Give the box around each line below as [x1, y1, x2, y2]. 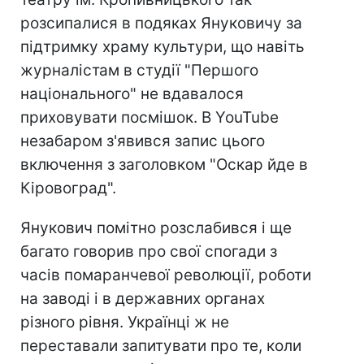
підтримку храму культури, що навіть [20, 37, 305, 57]
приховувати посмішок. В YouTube [20, 108, 279, 128]
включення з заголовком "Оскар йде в [20, 155, 308, 175]
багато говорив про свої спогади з [20, 242, 277, 262]
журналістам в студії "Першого [20, 61, 258, 80]
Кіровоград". [20, 179, 116, 198]
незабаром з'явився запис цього [20, 132, 265, 151]
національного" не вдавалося [20, 84, 244, 104]
